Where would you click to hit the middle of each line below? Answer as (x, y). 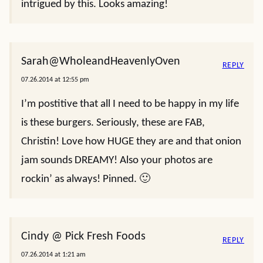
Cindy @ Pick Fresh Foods (83, 237)
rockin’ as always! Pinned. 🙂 (86, 179)
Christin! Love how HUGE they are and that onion (131, 142)
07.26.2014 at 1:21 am (53, 255)
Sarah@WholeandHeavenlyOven (101, 62)
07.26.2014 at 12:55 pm (55, 80)
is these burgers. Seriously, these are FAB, (113, 123)
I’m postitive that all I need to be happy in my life (130, 104)
